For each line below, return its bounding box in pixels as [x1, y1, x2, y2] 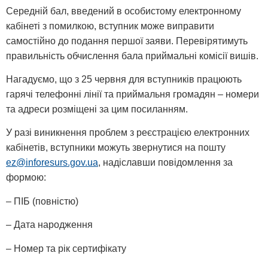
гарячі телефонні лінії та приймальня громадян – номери [6, 89, 259, 100]
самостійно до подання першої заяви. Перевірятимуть [6, 35, 248, 46]
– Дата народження [6, 220, 93, 230]
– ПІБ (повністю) [6, 196, 78, 206]
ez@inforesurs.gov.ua [6, 157, 98, 168]
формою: [6, 172, 46, 183]
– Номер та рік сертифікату [6, 243, 126, 254]
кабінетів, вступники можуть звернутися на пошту [6, 142, 226, 153]
